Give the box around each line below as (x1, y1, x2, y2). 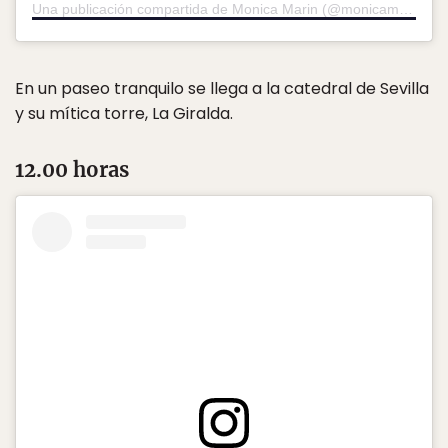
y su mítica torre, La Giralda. (15, 102, 233, 126)
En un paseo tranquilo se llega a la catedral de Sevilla (15, 77, 429, 101)
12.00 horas (15, 157, 129, 183)
